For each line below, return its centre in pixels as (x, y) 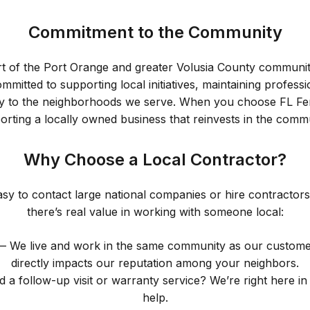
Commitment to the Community (155, 32)
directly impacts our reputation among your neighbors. (155, 263)
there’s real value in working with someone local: (155, 212)
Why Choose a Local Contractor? (155, 159)
